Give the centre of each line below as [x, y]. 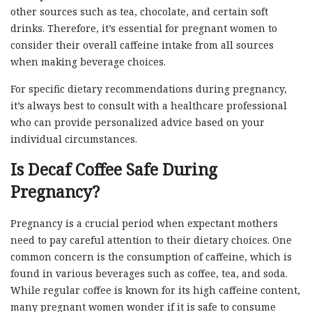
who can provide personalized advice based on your [138, 122]
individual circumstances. [74, 139]
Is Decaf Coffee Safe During [114, 169]
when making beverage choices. [88, 61]
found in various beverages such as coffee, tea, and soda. [149, 273]
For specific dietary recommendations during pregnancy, [149, 88]
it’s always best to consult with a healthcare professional [149, 105]
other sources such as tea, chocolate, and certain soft [139, 11]
